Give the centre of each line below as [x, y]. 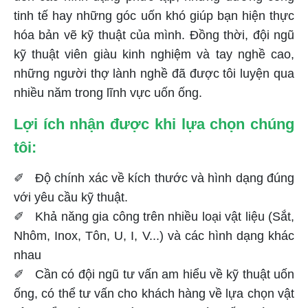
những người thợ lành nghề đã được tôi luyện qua [154, 73]
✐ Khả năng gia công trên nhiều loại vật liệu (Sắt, [154, 216]
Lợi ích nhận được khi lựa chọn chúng [154, 124]
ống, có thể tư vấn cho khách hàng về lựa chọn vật [154, 293]
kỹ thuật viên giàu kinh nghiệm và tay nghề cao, [154, 54]
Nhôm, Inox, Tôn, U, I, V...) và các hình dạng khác [154, 235]
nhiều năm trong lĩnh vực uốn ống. [110, 92]
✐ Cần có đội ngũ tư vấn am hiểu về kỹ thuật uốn [154, 274]
